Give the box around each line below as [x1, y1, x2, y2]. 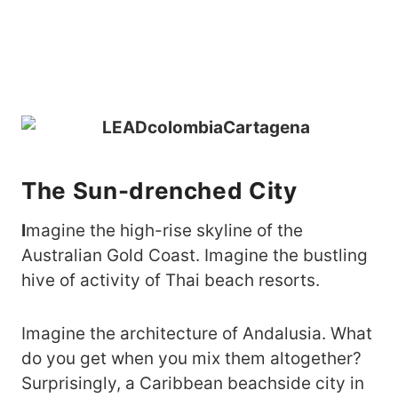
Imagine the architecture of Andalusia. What [21, 323, 372, 344]
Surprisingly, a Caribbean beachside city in [21, 373, 364, 394]
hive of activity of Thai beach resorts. [21, 270, 320, 291]
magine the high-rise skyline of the [26, 220, 303, 241]
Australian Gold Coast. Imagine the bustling [21, 245, 368, 266]
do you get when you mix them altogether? [21, 348, 362, 369]
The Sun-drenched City [21, 177, 298, 204]
